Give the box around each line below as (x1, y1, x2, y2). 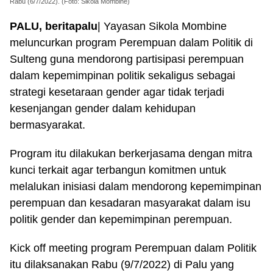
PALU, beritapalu (10, 20, 97, 32)
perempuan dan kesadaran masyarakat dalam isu (10, 197, 250, 209)
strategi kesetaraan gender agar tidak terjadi (10, 86, 224, 98)
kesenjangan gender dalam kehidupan (10, 102, 196, 115)
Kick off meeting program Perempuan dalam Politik (10, 242, 257, 254)
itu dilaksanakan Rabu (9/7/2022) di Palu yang (10, 258, 234, 271)
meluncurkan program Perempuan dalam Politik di (10, 37, 253, 49)
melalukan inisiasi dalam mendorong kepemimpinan (10, 180, 261, 193)
